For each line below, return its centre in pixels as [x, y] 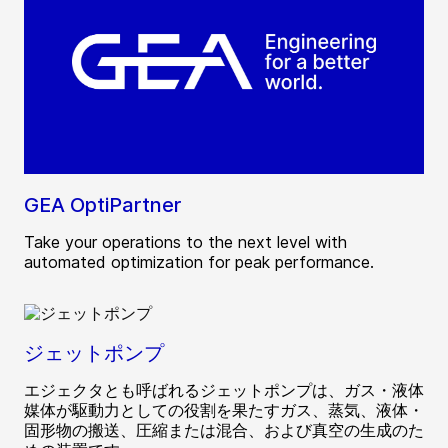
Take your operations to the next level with [185, 242]
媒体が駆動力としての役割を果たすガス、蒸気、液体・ [224, 410]
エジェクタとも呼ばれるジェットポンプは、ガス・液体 [224, 390]
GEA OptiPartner [102, 205]
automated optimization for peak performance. [199, 262]
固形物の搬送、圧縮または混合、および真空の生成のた [224, 430]
